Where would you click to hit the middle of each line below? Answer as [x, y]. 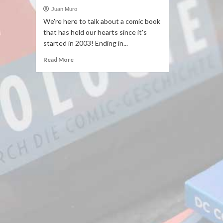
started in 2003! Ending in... [86, 43]
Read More [58, 59]
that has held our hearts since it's [95, 32]
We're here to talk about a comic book [102, 21]
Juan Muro [64, 9]
